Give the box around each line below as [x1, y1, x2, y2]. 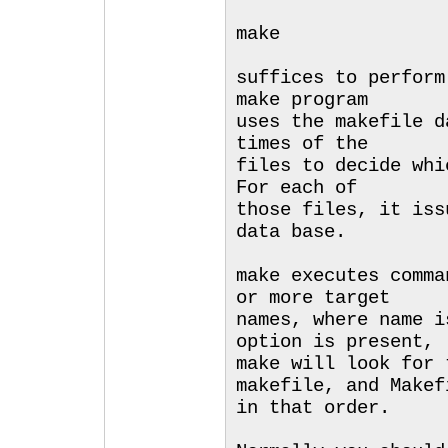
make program [236, 89, 368, 111]
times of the [236, 133, 368, 155]
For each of [236, 177, 357, 199]
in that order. [236, 397, 390, 419]
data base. [236, 221, 346, 243]
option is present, [236, 331, 434, 353]
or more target [236, 287, 390, 309]
